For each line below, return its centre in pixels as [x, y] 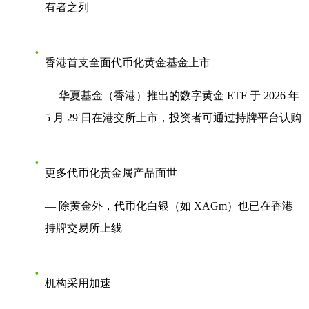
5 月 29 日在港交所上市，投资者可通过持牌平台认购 [173, 118]
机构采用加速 [78, 283]
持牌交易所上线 [83, 228]
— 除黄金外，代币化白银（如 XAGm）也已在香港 [169, 206]
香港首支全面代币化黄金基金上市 [128, 63]
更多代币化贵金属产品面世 [111, 173]
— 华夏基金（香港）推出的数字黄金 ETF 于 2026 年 [172, 96]
